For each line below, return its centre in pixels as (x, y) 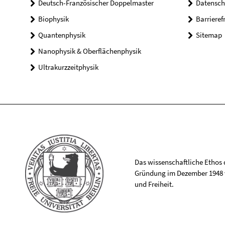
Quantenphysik (62, 35)
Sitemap (209, 35)
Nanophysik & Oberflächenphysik (90, 51)
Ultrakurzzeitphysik (68, 67)
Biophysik (53, 19)
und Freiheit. (154, 184)
